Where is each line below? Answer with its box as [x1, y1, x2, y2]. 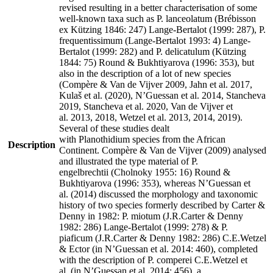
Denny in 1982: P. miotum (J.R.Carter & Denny [59, 210, 243, 221]
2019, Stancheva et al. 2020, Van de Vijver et [59, 101, 233, 112]
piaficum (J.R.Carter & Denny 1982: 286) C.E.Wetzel [59, 232, 266, 243]
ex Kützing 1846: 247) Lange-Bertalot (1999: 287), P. [59, 24, 266, 35]
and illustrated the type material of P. [59, 155, 198, 166]
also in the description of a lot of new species [59, 68, 231, 79]
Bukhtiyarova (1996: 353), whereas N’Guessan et [59, 177, 250, 188]
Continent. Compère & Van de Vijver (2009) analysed [59, 144, 266, 155]
